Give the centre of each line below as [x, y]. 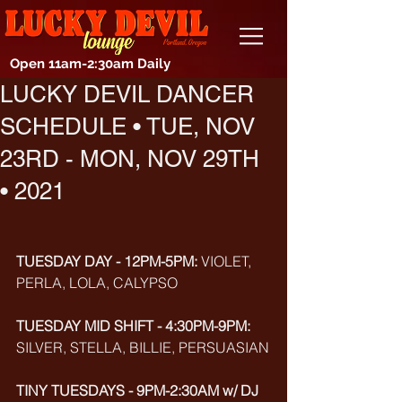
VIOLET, [228, 261]
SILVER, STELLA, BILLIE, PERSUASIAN [143, 347]
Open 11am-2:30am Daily [90, 64]
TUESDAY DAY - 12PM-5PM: [109, 261]
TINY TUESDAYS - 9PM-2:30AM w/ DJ [139, 390]
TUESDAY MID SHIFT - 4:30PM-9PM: [133, 326]
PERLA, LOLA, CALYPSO [97, 283]
